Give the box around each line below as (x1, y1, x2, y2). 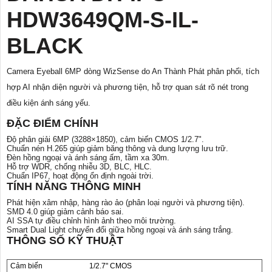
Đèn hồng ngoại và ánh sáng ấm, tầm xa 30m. (7, 153, 169, 162)
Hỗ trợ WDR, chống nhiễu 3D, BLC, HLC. (7, 162, 152, 171)
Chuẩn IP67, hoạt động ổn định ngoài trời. (7, 171, 154, 180)
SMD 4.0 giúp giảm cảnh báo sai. (7, 207, 124, 216)
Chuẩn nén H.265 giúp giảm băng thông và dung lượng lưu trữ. (7, 144, 228, 153)
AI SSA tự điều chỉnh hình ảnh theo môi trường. (7, 216, 176, 225)
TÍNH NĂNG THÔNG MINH (7, 180, 141, 192)
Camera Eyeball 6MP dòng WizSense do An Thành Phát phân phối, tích (7, 67, 259, 76)
